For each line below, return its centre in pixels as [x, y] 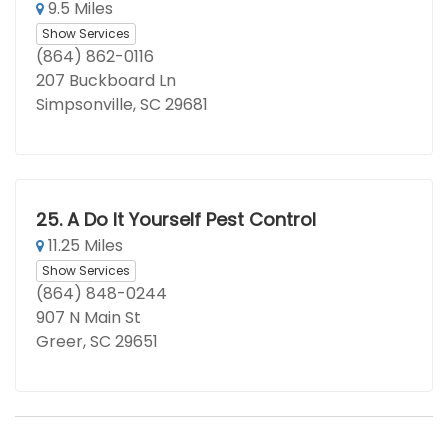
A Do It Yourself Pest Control [191, 219]
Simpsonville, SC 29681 [122, 104]
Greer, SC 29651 [97, 341]
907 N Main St [88, 317]
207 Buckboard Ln [106, 80]
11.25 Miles [83, 245]
